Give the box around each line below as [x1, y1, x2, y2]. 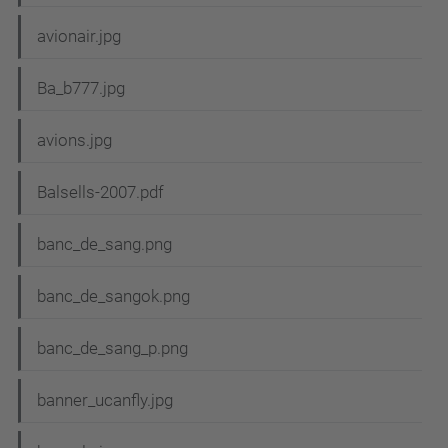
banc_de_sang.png [37, 234, 172, 255]
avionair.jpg [37, 26, 121, 47]
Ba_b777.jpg [37, 78, 125, 99]
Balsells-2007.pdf [37, 182, 164, 203]
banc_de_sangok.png [37, 286, 190, 307]
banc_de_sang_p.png [37, 338, 188, 359]
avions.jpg [37, 130, 112, 151]
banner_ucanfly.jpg [37, 390, 173, 411]
